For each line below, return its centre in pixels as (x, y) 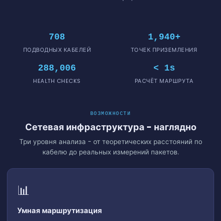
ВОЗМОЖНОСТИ (110, 113)
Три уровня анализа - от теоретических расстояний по (110, 142)
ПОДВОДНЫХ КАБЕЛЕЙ (57, 50)
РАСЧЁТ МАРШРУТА (164, 81)
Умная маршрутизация (60, 210)
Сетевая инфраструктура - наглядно (110, 127)
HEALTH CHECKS (57, 81)
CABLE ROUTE (110, 202)
